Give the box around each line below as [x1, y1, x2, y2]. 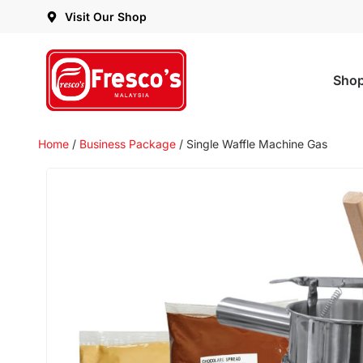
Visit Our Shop [64, 10, 147, 23]
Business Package [79, 136, 176, 151]
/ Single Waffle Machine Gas [176, 136, 327, 151]
